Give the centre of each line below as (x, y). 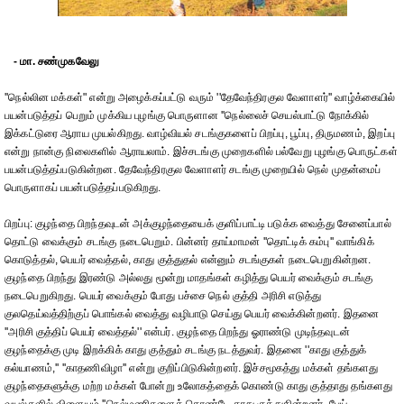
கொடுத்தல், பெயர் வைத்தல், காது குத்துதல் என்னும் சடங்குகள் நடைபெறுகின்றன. (188, 260)
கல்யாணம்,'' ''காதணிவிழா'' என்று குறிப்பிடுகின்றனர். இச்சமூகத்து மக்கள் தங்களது (192, 368)
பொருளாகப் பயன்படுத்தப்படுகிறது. (83, 188)
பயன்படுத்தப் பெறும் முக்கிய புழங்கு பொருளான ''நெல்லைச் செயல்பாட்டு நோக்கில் (187, 115)
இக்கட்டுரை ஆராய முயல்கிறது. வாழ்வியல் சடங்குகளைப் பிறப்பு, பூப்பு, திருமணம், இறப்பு (200, 133)
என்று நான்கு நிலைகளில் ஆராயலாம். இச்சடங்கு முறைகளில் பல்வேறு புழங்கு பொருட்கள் (201, 151)
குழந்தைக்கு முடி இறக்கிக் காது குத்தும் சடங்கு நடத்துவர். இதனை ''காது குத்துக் (185, 350)
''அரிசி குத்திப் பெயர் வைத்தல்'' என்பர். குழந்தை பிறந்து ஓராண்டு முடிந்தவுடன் (177, 332)
